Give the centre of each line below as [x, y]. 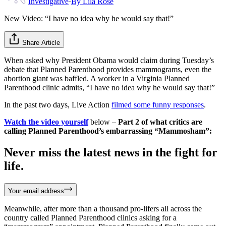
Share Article [41, 42]
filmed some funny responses [158, 104]
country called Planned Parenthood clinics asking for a [90, 217]
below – [104, 122]
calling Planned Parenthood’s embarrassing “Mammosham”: [108, 131]
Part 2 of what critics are [160, 122]
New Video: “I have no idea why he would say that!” [89, 18]
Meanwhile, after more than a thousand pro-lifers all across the [103, 208]
